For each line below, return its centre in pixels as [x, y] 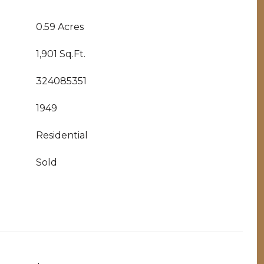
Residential [62, 135]
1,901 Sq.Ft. [61, 54]
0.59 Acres [60, 27]
